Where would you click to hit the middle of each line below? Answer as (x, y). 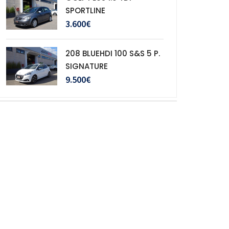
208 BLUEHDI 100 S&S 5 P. (113, 53)
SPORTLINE (85, 10)
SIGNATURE (87, 66)
